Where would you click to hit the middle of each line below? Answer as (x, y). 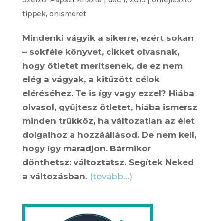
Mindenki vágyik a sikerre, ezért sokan (108, 38)
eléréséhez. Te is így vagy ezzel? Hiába (108, 93)
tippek (34, 14)
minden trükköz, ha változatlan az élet (108, 121)
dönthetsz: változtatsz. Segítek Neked (108, 163)
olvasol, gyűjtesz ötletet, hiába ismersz (110, 107)
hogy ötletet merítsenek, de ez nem (102, 66)
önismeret (68, 14)
